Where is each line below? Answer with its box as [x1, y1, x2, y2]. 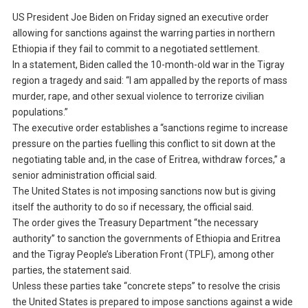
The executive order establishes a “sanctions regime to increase [12, 122, 288, 134]
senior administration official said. [12, 170, 157, 181]
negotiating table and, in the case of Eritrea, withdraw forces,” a [12, 154, 285, 166]
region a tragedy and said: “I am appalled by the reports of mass [12, 75, 287, 87]
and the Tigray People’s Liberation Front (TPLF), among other [12, 249, 274, 261]
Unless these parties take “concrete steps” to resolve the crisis [12, 280, 280, 292]
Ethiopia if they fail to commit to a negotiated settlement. [12, 43, 260, 55]
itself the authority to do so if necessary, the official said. [12, 201, 254, 213]
